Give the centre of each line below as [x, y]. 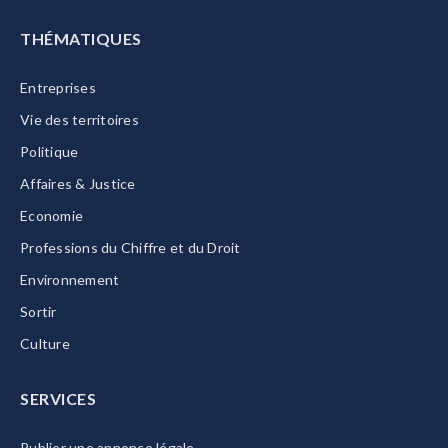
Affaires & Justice [78, 183]
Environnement [70, 279]
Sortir [38, 311]
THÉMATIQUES [81, 38]
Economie [51, 215]
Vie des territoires [79, 119]
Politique [49, 151]
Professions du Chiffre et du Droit [130, 247]
